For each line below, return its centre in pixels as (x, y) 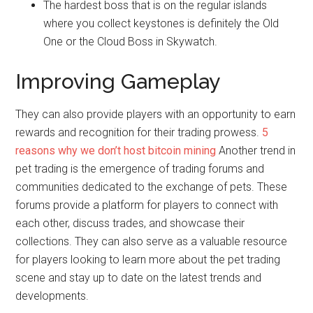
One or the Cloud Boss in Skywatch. (131, 42)
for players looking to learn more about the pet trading (148, 260)
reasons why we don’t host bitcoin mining (116, 151)
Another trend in (256, 151)
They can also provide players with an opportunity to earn (156, 115)
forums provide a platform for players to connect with (147, 205)
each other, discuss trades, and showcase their (130, 224)
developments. (52, 296)
